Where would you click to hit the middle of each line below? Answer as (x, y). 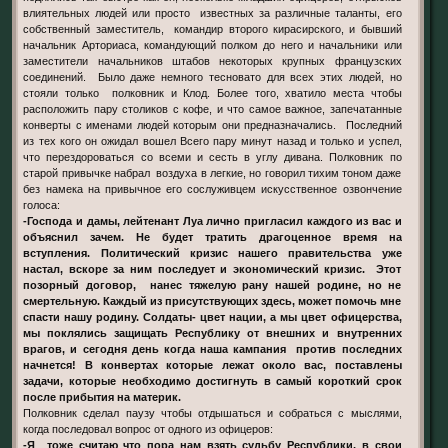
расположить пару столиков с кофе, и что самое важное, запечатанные (212, 108)
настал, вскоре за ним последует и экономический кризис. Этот (212, 268)
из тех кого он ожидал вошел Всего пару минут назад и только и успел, (212, 140)
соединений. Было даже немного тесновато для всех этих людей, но (212, 76)
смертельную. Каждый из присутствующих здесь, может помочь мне (212, 300)
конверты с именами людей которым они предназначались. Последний (212, 124)
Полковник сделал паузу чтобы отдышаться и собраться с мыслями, (212, 412)
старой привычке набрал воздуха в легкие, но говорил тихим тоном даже (212, 172)
